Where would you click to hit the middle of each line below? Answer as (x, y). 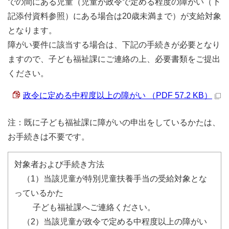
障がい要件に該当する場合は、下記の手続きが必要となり (114, 45)
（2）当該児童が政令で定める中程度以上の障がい (111, 222)
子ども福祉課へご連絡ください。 (85, 207)
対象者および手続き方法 (59, 164)
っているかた (39, 193)
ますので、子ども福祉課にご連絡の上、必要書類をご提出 (114, 59)
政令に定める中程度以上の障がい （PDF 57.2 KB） (118, 95)
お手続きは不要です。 (49, 137)
